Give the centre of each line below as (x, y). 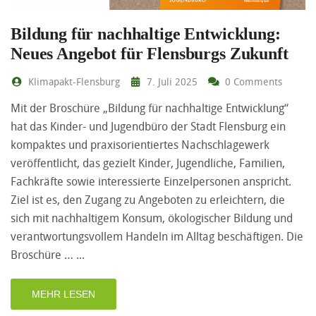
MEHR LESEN (63, 294)
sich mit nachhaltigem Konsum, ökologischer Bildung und (152, 218)
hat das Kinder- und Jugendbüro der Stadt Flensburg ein (148, 126)
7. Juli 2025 (171, 81)
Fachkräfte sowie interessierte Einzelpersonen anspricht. (151, 181)
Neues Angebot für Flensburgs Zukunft (150, 54)
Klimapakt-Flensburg (72, 81)
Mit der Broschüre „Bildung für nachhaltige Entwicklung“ (150, 108)
